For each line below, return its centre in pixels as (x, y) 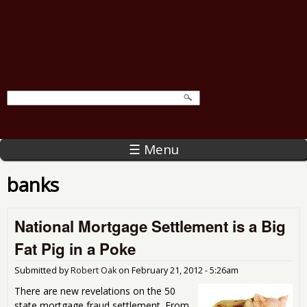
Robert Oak (94, 270)
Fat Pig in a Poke (75, 248)
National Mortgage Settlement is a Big (150, 226)
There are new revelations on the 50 (95, 291)
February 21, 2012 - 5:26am (185, 270)
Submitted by (42, 270)
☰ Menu (153, 149)
